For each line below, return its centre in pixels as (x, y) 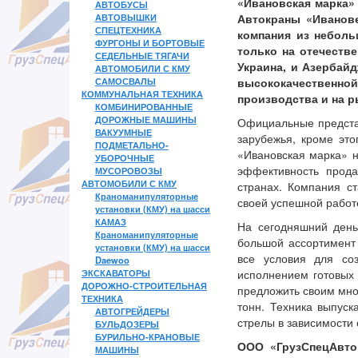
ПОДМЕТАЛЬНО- (131, 145)
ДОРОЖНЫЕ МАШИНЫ (145, 119)
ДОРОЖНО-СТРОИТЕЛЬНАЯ (144, 286)
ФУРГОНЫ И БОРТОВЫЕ (149, 43)
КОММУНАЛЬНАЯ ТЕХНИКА (142, 94)
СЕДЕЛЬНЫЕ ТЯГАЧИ (142, 56)
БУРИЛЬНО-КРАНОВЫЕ (147, 337)
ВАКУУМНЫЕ (123, 132)
